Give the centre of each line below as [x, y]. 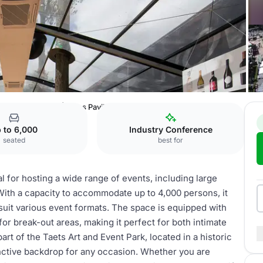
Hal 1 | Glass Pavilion [80, 107]
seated [14, 140]
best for [171, 140]
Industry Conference [171, 129]
